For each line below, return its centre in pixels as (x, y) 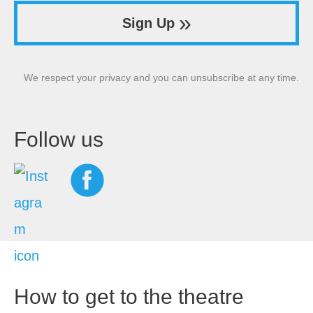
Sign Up (148, 23)
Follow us (59, 140)
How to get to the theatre (129, 297)
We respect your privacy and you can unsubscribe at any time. (161, 78)
